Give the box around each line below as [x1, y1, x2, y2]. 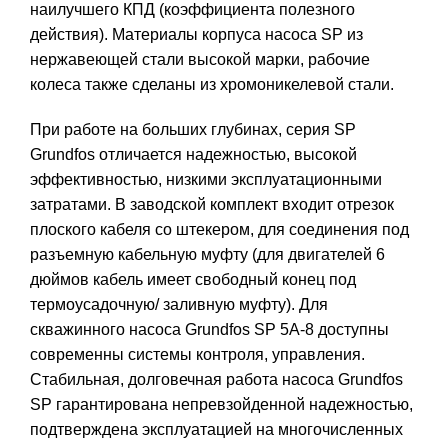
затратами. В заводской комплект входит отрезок [30, 195, 394, 213]
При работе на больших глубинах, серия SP [30, 120, 356, 138]
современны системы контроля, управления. [30, 345, 365, 363]
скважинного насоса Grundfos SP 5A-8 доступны [30, 320, 389, 338]
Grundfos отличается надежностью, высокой [30, 145, 357, 163]
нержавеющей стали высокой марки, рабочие [30, 50, 370, 68]
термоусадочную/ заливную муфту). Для [30, 295, 328, 313]
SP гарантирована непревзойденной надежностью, [30, 395, 413, 413]
